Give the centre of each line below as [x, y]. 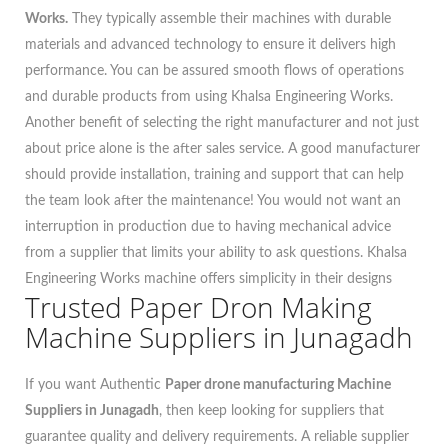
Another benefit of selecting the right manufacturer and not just [222, 123]
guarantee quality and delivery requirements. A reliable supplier [217, 437]
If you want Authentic [95, 385]
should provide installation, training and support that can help [214, 175]
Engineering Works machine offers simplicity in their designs [208, 279]
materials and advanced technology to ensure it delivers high [210, 45]
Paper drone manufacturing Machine [278, 385]
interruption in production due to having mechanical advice [208, 227]
